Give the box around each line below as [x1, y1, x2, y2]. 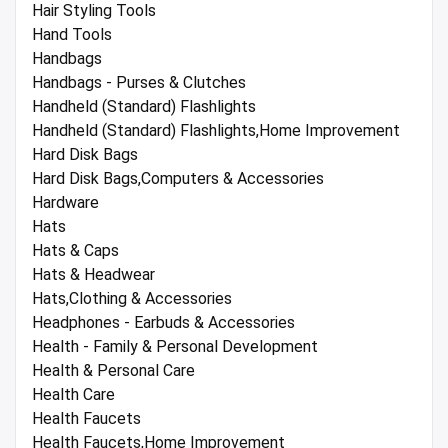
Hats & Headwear [32, 265, 155, 285]
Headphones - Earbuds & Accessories [32, 313, 295, 333]
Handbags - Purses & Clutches [32, 73, 246, 93]
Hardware [32, 193, 99, 213]
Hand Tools [32, 25, 112, 45]
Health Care [32, 385, 115, 405]
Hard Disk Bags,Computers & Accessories [32, 169, 324, 189]
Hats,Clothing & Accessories [32, 289, 232, 309]
